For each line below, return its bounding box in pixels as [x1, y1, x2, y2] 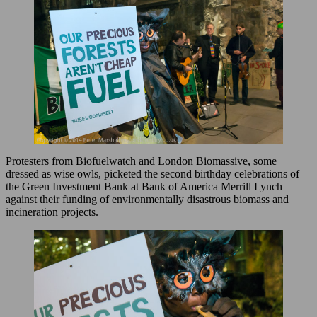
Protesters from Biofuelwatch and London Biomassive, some [6, 154, 277, 167]
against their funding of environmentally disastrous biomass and [6, 192, 289, 205]
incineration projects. [6, 205, 98, 218]
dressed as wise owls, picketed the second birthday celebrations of [6, 167, 299, 180]
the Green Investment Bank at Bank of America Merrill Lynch [6, 180, 282, 192]
